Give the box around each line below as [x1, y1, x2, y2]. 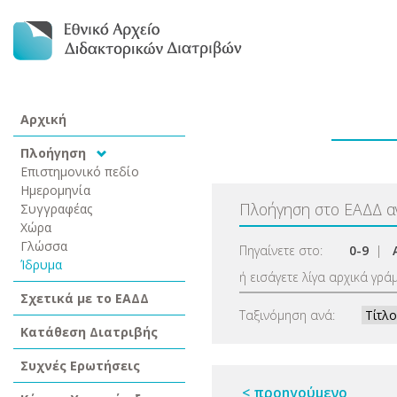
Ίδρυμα [20, 256, 62, 273]
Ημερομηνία [20, 182, 90, 198]
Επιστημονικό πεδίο [20, 163, 139, 180]
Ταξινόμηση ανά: [239, 306, 335, 323]
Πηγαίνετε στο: [239, 242, 323, 259]
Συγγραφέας [20, 200, 93, 217]
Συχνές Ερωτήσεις [20, 357, 140, 374]
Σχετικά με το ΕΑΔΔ [20, 290, 149, 307]
